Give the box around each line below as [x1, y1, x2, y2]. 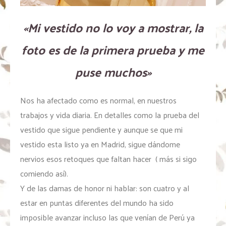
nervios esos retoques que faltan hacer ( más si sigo [20, 151, 197, 166]
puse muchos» [75, 61, 151, 83]
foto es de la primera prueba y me [22, 38, 204, 61]
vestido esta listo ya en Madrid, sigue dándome [20, 137, 180, 152]
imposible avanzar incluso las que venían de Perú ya [20, 210, 195, 225]
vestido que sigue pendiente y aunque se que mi [20, 122, 183, 137]
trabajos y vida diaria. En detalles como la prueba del [20, 107, 199, 123]
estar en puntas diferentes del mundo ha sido [20, 195, 174, 210]
